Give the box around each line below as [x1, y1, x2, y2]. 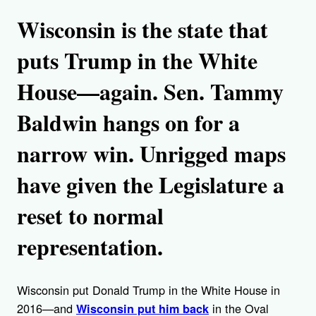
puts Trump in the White [17, 43, 257, 77]
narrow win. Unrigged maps [17, 136, 286, 170]
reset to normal [17, 198, 164, 232]
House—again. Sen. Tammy [17, 74, 284, 108]
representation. [17, 229, 163, 263]
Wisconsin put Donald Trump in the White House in [17, 281, 280, 299]
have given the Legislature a [17, 167, 284, 201]
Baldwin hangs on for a [17, 105, 240, 139]
